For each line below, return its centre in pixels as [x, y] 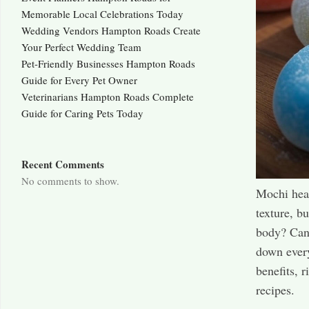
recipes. [275, 290]
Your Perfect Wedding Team [81, 47]
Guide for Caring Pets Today [82, 113]
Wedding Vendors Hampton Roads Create [111, 31]
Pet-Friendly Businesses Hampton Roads [108, 64]
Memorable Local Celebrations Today [102, 14]
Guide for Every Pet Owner [79, 80]
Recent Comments [63, 165]
